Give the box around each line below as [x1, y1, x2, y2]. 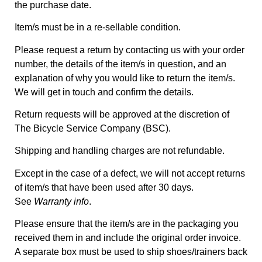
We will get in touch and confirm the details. [15, 87, 194, 97]
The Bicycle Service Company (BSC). [15, 123, 171, 134]
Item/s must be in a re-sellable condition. [15, 22, 181, 33]
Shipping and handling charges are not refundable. [15, 146, 225, 156]
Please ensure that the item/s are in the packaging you [15, 219, 239, 229]
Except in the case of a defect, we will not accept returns [15, 168, 245, 178]
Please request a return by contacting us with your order [15, 44, 244, 55]
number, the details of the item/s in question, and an [15, 58, 226, 69]
